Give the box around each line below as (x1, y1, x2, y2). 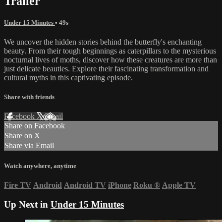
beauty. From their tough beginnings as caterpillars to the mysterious (4, 47, 216, 55)
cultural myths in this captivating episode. (4, 73, 133, 82)
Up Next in (4, 199, 51, 210)
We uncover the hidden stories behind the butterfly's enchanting (4, 38, 202, 47)
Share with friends (4, 93, 55, 101)
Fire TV (4, 180, 31, 189)
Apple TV (162, 180, 196, 189)
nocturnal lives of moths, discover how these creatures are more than (4, 55, 217, 64)
